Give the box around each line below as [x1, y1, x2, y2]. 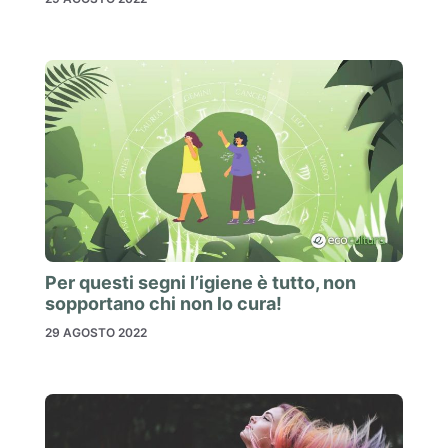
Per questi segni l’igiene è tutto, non [45, 271, 356, 293]
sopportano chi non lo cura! [45, 292, 282, 314]
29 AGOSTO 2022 [45, 324, 147, 340]
